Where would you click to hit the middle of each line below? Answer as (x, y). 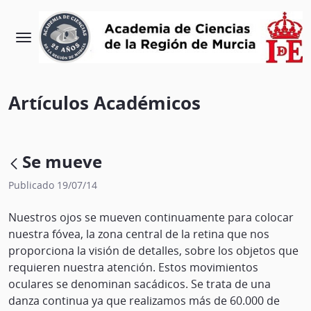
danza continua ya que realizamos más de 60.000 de (144, 301)
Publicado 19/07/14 (53, 185)
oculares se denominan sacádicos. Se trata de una (140, 284)
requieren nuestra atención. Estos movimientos (133, 268)
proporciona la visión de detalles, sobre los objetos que (153, 251)
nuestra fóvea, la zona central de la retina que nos (139, 234)
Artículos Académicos (104, 103)
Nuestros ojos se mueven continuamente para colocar (151, 218)
